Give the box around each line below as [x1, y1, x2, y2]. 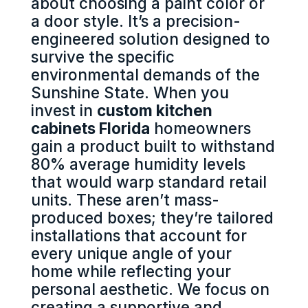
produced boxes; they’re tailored [30, 208, 274, 228]
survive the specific [30, 47, 175, 67]
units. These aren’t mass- [30, 190, 219, 210]
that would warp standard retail [30, 173, 267, 192]
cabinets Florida [30, 119, 150, 138]
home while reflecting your [30, 262, 231, 281]
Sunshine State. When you [30, 83, 229, 102]
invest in [30, 101, 97, 120]
